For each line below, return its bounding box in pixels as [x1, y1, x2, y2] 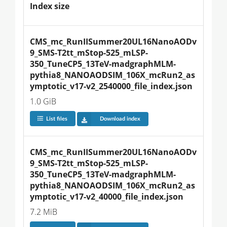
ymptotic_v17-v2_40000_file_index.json [30, 191, 183, 203]
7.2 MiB [30, 206, 57, 218]
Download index [99, 116, 140, 122]
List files [46, 116, 67, 122]
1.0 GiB [30, 95, 56, 107]
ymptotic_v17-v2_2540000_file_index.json [30, 80, 193, 92]
